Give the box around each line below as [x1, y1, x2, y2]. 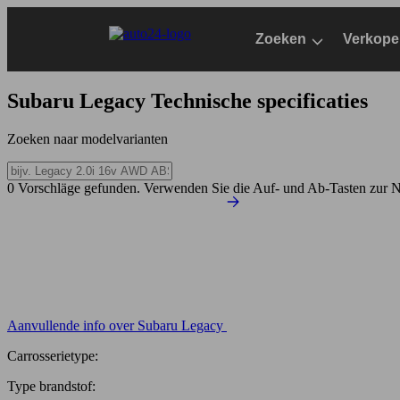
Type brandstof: [7, 378, 96, 394]
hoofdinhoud [7, 39, 79, 54]
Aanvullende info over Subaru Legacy [7, 317, 223, 333]
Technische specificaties [151, 88, 368, 112]
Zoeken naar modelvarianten [7, 130, 168, 146]
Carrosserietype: [7, 347, 98, 363]
